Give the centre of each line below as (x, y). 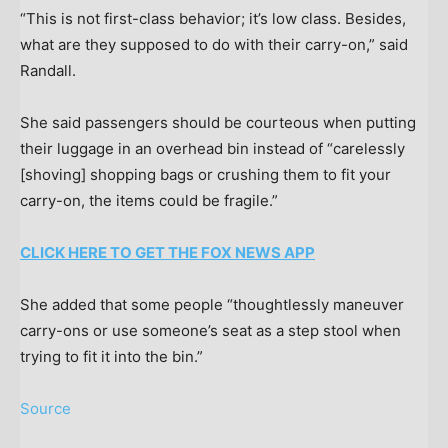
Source (45, 408)
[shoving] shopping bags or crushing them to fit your (205, 174)
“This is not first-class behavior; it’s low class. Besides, (213, 18)
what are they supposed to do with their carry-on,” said (214, 44)
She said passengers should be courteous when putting (218, 122)
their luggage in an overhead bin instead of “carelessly (212, 148)
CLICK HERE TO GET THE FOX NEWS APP (167, 252)
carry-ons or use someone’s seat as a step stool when (210, 330)
